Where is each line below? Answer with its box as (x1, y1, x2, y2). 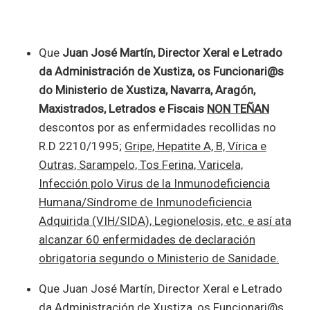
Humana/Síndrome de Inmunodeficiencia (39, 195, 252, 210)
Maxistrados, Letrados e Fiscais (39, 102, 207, 116)
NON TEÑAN (207, 102, 269, 116)
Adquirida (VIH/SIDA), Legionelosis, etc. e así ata (39, 214, 291, 228)
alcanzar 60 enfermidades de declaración (39, 232, 255, 247)
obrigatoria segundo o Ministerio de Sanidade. (39, 251, 279, 266)
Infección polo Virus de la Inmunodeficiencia (39, 176, 270, 191)
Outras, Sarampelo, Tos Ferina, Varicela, (39, 158, 243, 172)
